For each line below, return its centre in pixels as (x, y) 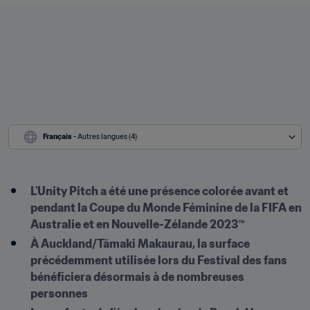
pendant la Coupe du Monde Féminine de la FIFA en (166, 208)
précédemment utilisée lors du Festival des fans (159, 260)
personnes (59, 293)
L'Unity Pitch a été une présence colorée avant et (159, 191)
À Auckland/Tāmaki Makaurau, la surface (140, 244)
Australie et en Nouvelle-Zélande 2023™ (138, 224)
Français (57, 137)
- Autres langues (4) (105, 137)
